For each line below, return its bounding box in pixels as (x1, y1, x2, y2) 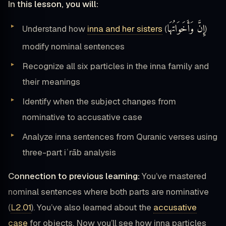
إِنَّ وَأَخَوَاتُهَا (167, 20, 205, 39)
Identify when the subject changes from (22, 96, 176, 107)
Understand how (22, 23, 87, 35)
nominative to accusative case (22, 111, 142, 123)
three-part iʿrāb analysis (22, 147, 116, 158)
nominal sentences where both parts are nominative (8, 186, 209, 198)
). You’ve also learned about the (31, 202, 153, 213)
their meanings (22, 76, 80, 88)
